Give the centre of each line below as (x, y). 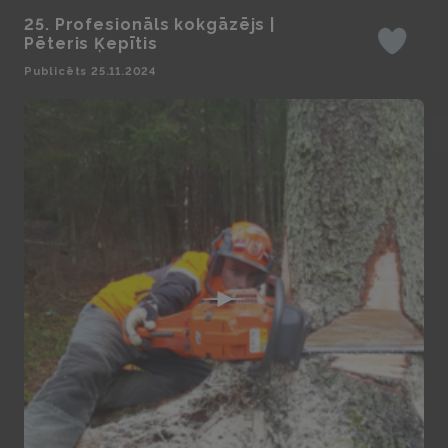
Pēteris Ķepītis (91, 43)
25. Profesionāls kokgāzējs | (150, 24)
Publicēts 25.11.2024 (90, 71)
